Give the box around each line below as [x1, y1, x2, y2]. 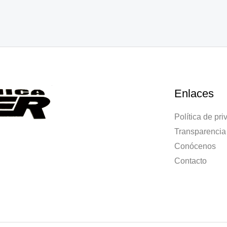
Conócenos [174, 142, 216, 151]
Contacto [174, 157, 207, 166]
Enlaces [174, 87, 214, 100]
